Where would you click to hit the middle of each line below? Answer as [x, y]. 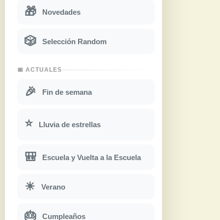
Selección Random [74, 41]
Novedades [61, 12]
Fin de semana [67, 92]
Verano [53, 187]
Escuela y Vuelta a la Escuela [92, 157]
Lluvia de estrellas [70, 125]
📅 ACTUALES [40, 70]
